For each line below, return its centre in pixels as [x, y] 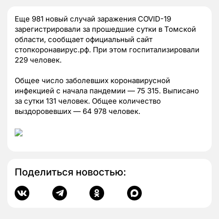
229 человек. [38, 60]
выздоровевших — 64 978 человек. [77, 111]
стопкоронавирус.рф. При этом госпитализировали [107, 49]
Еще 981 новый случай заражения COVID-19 [93, 19]
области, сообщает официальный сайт [84, 39]
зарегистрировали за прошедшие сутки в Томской [105, 29]
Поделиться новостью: [70, 172]
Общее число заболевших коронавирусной [92, 80]
